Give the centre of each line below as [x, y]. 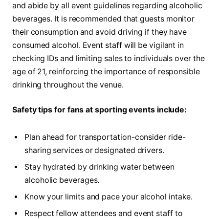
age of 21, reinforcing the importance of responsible [106, 71]
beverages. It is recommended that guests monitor [104, 19]
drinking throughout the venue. [68, 85]
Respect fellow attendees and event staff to [104, 213]
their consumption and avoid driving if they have [100, 32]
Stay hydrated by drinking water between [99, 167]
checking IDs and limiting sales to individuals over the [109, 58]
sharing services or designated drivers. [94, 150]
